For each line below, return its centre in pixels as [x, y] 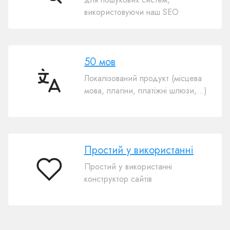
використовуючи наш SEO [131, 12]
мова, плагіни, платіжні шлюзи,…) [146, 90]
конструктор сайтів [118, 179]
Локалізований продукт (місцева [143, 78]
